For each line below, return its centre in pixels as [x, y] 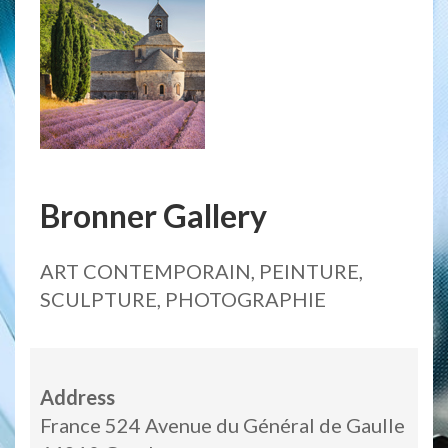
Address [77, 397]
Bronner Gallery [153, 215]
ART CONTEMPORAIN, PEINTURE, [201, 271]
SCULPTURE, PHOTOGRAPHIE [183, 299]
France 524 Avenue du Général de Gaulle [222, 425]
